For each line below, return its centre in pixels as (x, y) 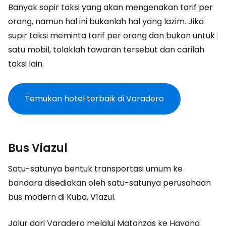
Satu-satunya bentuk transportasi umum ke (95, 169)
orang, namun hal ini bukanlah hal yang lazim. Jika (106, 21)
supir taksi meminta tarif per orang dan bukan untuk (111, 36)
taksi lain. (26, 64)
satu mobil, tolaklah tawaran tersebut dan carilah (106, 50)
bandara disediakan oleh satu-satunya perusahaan (109, 183)
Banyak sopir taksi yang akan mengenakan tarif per (110, 7)
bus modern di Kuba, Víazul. (62, 197)
